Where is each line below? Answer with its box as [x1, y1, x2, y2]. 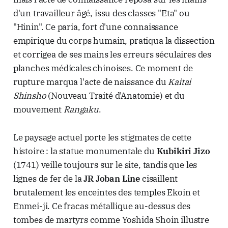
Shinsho [13, 90, 46, 101]
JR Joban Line [83, 173, 140, 184]
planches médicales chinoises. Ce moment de [13, 62, 193, 74]
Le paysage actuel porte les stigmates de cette [13, 131, 191, 143]
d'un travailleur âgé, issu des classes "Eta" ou [13, 7, 190, 19]
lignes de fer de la [13, 173, 84, 184]
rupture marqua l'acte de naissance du [13, 76, 168, 88]
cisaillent [140, 173, 178, 184]
